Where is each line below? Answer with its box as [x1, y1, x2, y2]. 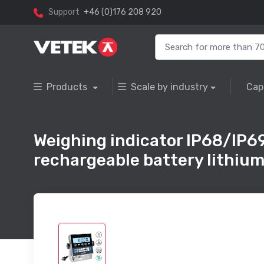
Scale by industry [130, 81, 208, 93]
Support [48, 7, 80, 18]
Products [47, 81, 90, 93]
